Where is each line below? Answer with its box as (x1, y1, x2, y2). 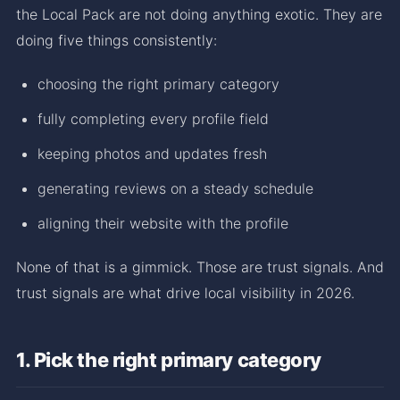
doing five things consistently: (16, 30, 217, 49)
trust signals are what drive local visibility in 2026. (16, 283, 354, 302)
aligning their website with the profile (37, 213, 288, 232)
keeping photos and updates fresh (37, 144, 267, 162)
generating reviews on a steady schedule (37, 179, 313, 197)
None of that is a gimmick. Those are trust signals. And (16, 257, 384, 276)
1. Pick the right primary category (16, 347, 322, 371)
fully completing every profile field (37, 109, 269, 128)
